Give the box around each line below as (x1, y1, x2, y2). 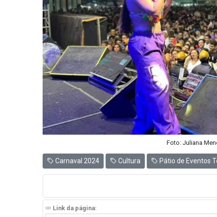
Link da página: (51, 204, 97, 212)
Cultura (116, 157, 140, 165)
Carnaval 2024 (53, 157, 99, 165)
